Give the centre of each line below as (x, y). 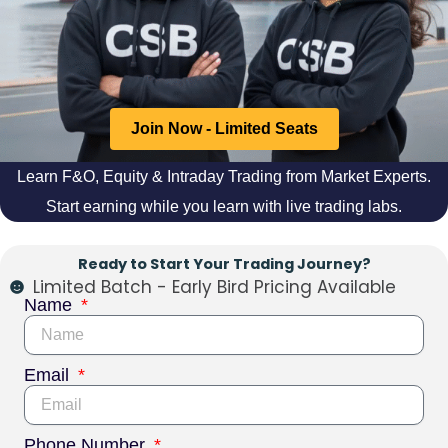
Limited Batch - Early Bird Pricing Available (214, 287)
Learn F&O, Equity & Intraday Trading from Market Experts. (224, 177)
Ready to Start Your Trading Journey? (224, 264)
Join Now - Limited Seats (224, 129)
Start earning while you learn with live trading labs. (224, 207)
